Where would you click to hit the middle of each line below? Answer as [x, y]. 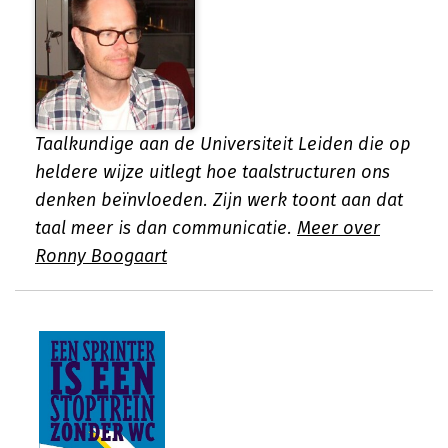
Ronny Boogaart [101, 256]
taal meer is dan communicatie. [166, 228]
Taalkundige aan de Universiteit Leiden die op [223, 144]
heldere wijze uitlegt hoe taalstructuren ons [212, 172]
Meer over [338, 228]
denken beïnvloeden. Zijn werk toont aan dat [219, 200]
